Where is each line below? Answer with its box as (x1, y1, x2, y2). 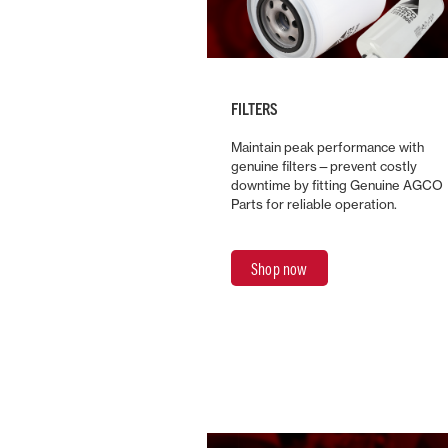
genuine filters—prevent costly (231, 158, 418, 175)
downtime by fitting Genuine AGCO (231, 177, 444, 194)
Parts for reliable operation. (231, 196, 398, 213)
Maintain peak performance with (231, 139, 425, 156)
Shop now (251, 259, 308, 280)
